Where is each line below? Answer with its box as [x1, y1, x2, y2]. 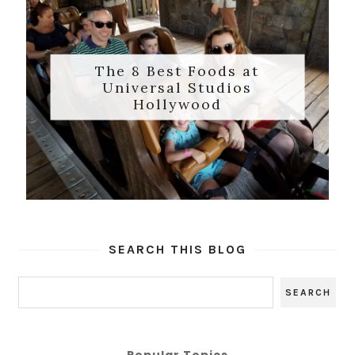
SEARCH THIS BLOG [108, 241, 246, 257]
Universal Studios [102, 78, 253, 97]
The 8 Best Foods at [95, 61, 260, 80]
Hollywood [132, 94, 222, 113]
